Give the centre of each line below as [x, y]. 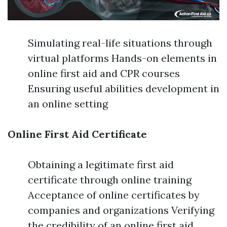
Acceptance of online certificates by [114, 195]
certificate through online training [110, 180]
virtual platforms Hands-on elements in [122, 58]
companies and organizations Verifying [121, 210]
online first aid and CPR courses [104, 73]
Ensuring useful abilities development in [124, 89]
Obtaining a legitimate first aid [101, 165]
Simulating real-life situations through [120, 43]
